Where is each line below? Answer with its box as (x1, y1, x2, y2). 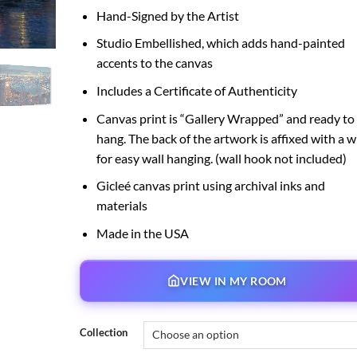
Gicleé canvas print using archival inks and (96, 178, 325, 194)
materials (96, 198, 147, 214)
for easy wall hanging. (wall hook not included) (96, 150, 347, 166)
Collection (79, 325, 127, 339)
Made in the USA (96, 225, 189, 241)
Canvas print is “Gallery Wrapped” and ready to (96, 110, 355, 126)
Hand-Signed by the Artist (96, 7, 239, 23)
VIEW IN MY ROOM (180, 273, 287, 288)
